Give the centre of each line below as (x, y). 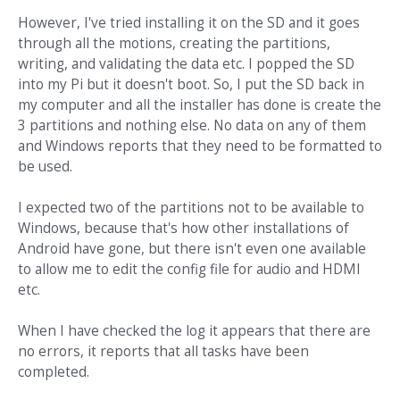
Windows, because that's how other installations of (183, 229)
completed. (54, 372)
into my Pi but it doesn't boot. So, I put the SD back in (191, 85)
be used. (45, 167)
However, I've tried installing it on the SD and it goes (189, 23)
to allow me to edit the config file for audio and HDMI (189, 270)
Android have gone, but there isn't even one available (192, 249)
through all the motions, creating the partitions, (174, 44)
